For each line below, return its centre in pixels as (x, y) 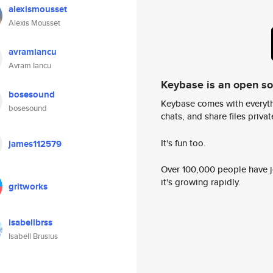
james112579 (35, 144)
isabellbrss (30, 222)
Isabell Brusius (33, 236)
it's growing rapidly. (201, 182)
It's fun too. (183, 143)
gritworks (28, 186)
